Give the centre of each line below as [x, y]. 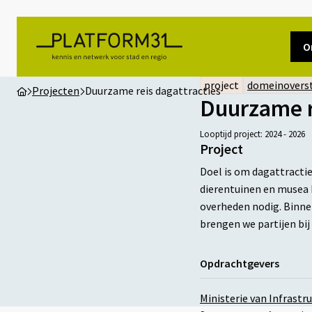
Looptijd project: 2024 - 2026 [252, 134]
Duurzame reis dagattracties [153, 91]
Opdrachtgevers [240, 264]
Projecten [56, 91]
